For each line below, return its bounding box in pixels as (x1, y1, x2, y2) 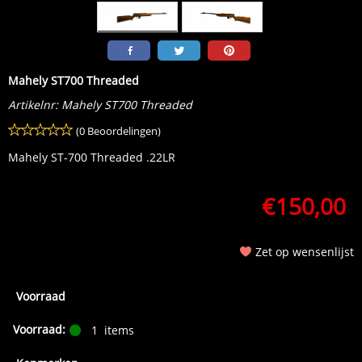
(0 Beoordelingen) (76, 124, 161, 138)
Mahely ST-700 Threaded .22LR (8, 149, 175, 165)
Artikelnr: (8, 97, 58, 112)
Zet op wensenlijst (255, 244, 354, 259)
